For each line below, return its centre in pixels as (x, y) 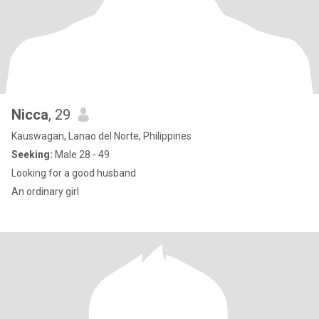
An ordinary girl (45, 192)
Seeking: (32, 155)
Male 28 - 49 (81, 155)
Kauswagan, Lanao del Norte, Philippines (101, 136)
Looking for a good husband (74, 173)
